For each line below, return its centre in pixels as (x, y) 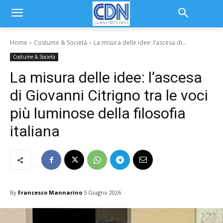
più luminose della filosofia (98, 113)
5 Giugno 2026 (102, 193)
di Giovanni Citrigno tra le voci (109, 95)
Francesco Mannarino (50, 192)
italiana (35, 131)
